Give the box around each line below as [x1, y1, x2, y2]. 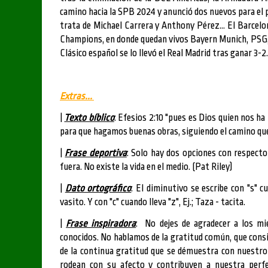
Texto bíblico [64, 112, 114, 123]
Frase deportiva [65, 147, 127, 159]
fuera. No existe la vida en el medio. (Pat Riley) [60, 161, 232, 172]
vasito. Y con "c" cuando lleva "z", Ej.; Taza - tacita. [60, 196, 245, 208]
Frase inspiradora [66, 218, 136, 229]
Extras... [60, 90, 94, 102]
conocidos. [60, 232, 101, 243]
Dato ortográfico [65, 182, 132, 194]
